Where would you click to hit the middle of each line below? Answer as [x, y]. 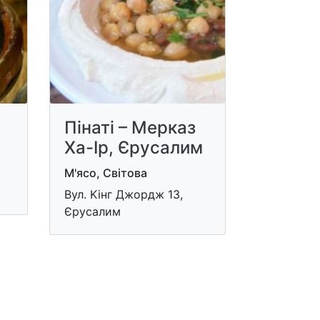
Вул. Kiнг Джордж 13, [123, 194]
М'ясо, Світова [105, 172]
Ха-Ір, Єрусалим [133, 147]
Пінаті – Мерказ [130, 127]
